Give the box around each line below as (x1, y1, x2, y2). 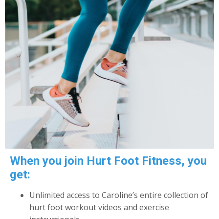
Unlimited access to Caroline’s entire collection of (29, 190, 208, 200)
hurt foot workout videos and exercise (29, 202, 169, 213)
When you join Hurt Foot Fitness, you (10, 154, 207, 168)
